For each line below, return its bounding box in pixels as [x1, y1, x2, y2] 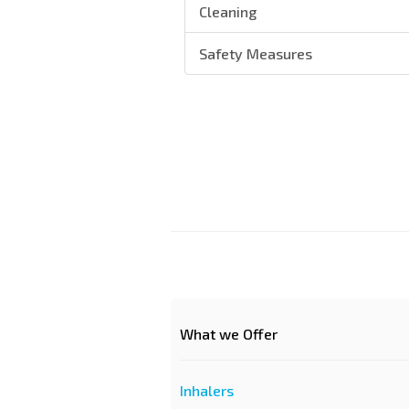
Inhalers [180, 382, 234, 399]
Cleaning [199, 3, 257, 20]
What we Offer [180, 325, 278, 342]
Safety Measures [199, 45, 312, 62]
